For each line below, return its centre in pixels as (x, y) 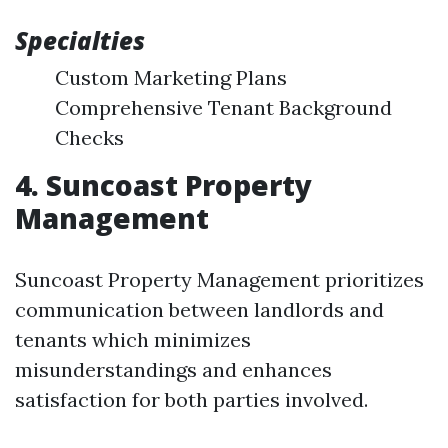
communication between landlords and (199, 309)
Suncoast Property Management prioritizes (219, 279)
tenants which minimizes (133, 339)
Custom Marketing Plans (171, 77)
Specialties (80, 40)
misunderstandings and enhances (173, 369)
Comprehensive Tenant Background (223, 107)
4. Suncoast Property (163, 185)
